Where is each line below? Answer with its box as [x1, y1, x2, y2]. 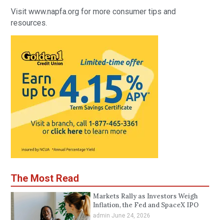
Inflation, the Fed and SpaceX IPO [92, 200, 199, 209]
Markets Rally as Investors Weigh [92, 192, 198, 200]
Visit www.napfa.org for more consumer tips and [11, 6, 176, 16]
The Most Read [11, 172, 80, 184]
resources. [11, 18, 48, 27]
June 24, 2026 [111, 212, 150, 219]
